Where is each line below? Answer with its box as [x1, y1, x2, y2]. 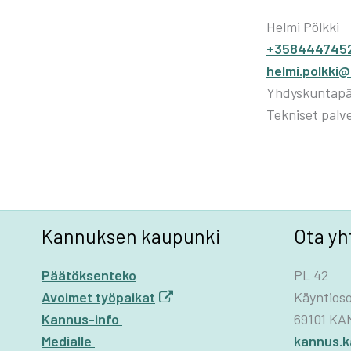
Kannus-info [42, 310, 122, 328]
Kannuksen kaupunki [42, 223, 221, 248]
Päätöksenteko [42, 266, 136, 284]
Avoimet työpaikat [42, 288, 155, 306]
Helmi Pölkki [266, 17, 339, 35]
